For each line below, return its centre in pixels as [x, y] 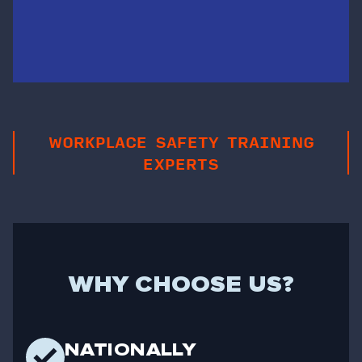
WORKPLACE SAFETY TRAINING [181, 141]
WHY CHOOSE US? [181, 284]
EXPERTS [181, 163]
